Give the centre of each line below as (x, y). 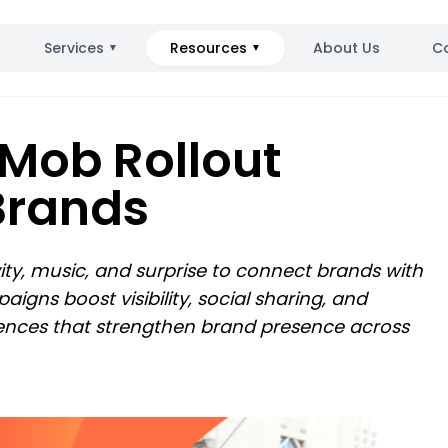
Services (73, 48)
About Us (346, 48)
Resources (208, 48)
